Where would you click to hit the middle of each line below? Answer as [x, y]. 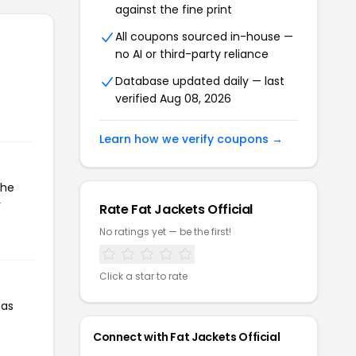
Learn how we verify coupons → [191, 139]
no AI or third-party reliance [192, 54]
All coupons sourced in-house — [204, 37]
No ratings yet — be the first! [165, 232]
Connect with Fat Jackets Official [187, 337]
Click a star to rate [143, 276]
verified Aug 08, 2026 [173, 99]
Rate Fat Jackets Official [176, 209]
